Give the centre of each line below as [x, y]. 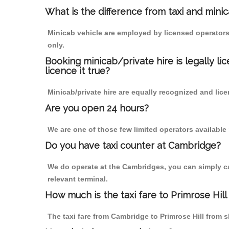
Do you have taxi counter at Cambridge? [133, 146]
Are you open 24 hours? [97, 108]
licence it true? [77, 71]
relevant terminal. [78, 179]
